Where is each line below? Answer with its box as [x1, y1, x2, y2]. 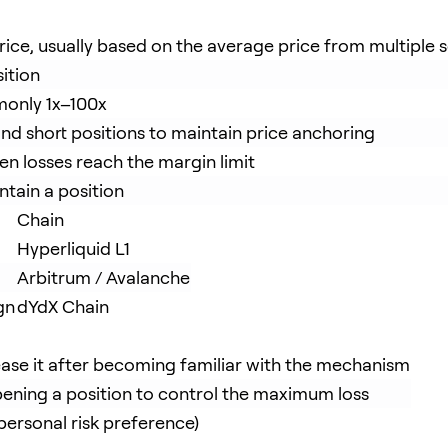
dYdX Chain [17, 295, 109, 317]
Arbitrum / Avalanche [17, 266, 190, 288]
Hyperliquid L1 [17, 237, 130, 259]
